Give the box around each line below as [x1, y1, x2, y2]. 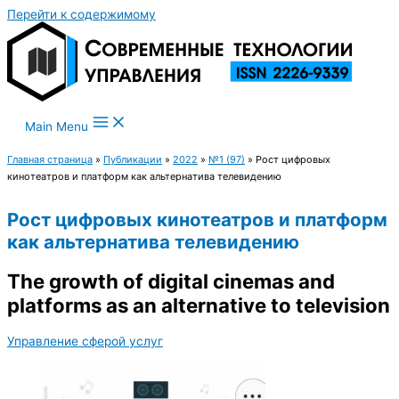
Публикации [103, 153, 162, 166]
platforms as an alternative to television [7, 293, 390, 318]
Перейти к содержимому [7, 7, 156, 21]
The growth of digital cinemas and [7, 269, 335, 294]
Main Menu [25, 119, 88, 134]
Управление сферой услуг [7, 333, 163, 348]
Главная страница [7, 153, 93, 166]
